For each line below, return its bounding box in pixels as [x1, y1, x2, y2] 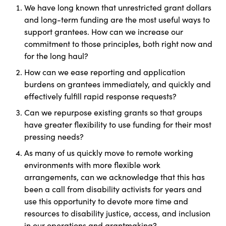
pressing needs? [24, 131, 84, 142]
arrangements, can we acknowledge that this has [24, 172, 205, 183]
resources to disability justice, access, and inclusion [24, 208, 210, 219]
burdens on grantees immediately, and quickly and [24, 79, 211, 90]
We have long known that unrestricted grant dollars [24, 2, 211, 13]
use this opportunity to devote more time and [24, 196, 188, 207]
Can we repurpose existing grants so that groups [24, 107, 202, 118]
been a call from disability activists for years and [24, 184, 202, 195]
